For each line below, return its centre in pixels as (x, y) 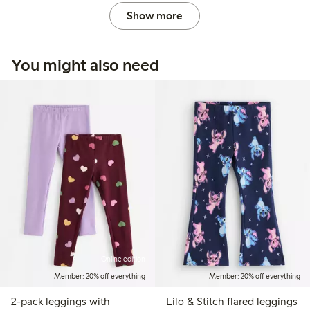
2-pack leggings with (61, 302)
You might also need (85, 64)
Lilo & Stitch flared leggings (231, 302)
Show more (155, 15)
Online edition (123, 259)
